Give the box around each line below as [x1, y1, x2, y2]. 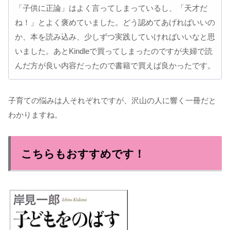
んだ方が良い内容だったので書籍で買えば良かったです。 [15, 61, 215, 70]
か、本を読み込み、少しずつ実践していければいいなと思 [15, 32, 215, 42]
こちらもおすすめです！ [21, 148, 145, 160]
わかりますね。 [8, 110, 62, 120]
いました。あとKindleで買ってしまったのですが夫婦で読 [15, 47, 213, 56]
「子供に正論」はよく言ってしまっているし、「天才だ [15, 4, 207, 13]
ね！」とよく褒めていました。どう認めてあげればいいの [15, 18, 215, 27]
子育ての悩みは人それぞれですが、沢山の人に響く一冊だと [8, 96, 216, 105]
